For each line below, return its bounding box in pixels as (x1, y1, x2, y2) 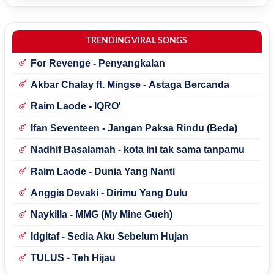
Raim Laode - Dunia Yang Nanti (30, 166, 175, 177)
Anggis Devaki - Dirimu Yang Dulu (30, 188, 188, 199)
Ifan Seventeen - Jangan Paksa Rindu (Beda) (30, 122, 237, 133)
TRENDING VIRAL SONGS (86, 36, 188, 45)
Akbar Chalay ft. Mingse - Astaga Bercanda (30, 80, 229, 91)
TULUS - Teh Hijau (30, 253, 116, 264)
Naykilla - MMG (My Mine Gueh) (30, 209, 172, 220)
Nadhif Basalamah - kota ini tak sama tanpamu (30, 144, 245, 155)
